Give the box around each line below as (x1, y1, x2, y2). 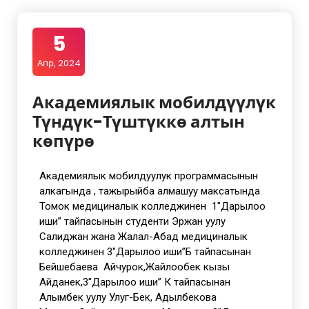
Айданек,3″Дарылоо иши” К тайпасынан (39, 276, 233, 288)
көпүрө (32, 130, 94, 152)
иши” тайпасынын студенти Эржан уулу (39, 215, 226, 228)
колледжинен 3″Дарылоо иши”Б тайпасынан (39, 246, 251, 258)
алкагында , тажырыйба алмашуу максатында (39, 185, 263, 197)
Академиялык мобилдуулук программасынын (39, 170, 258, 182)
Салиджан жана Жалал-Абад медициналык (39, 230, 248, 243)
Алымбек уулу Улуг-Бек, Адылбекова (39, 291, 217, 303)
